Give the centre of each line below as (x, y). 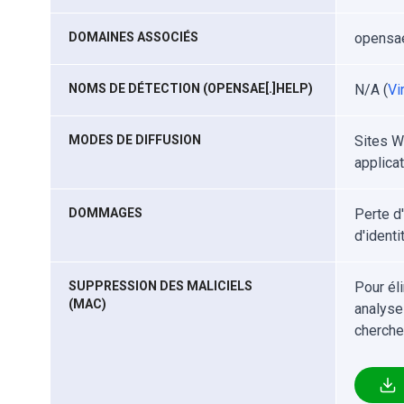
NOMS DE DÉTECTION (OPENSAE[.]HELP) (191, 88)
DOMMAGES (106, 213)
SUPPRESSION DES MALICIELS (161, 286)
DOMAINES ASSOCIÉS (133, 37)
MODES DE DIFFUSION (135, 140)
